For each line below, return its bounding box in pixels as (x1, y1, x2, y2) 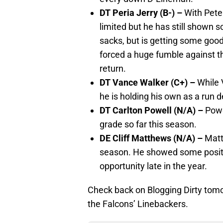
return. (100, 63, 126, 74)
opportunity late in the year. (100, 161, 207, 172)
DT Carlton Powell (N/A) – (100, 105, 203, 116)
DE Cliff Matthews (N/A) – (100, 133, 205, 144)
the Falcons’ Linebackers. (88, 199, 188, 210)
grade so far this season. (100, 119, 197, 130)
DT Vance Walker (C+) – (100, 77, 197, 88)
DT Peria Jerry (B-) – (100, 7, 184, 18)
